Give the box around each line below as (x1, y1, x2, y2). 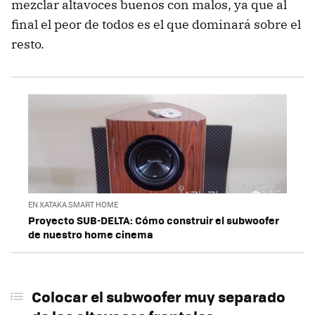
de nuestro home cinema (28, 226, 153, 242)
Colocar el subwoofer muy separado (31, 285, 285, 307)
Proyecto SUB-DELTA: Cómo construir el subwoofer (28, 212, 279, 228)
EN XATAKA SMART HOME (28, 199, 118, 210)
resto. (11, 36, 44, 53)
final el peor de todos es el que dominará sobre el (11, 16, 301, 33)
